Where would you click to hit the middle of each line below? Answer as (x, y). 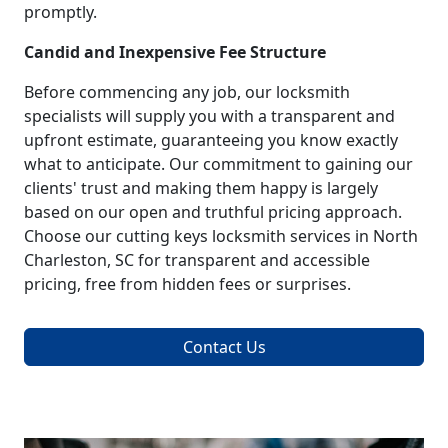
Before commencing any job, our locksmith (187, 91)
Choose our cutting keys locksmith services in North (221, 235)
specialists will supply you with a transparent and (209, 115)
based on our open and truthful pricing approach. (213, 211)
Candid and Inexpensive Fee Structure (175, 51)
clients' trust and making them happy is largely (201, 187)
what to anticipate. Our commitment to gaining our (218, 163)
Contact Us (224, 346)
